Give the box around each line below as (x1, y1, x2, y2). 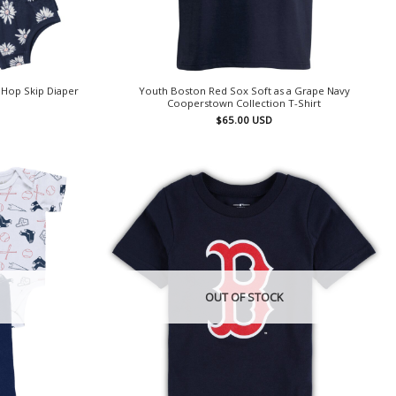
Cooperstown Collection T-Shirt (167, 96, 322, 110)
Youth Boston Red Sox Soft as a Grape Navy (138, 84, 350, 98)
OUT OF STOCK (205, 289, 284, 306)
